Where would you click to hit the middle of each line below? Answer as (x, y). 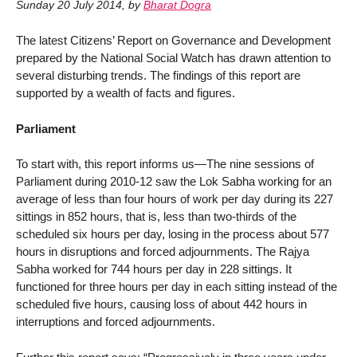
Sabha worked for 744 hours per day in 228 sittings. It (154, 269)
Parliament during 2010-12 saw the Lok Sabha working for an (174, 182)
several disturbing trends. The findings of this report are (158, 75)
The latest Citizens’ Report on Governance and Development (173, 40)
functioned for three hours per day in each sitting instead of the (177, 287)
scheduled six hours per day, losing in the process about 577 (173, 234)
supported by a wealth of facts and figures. (126, 92)
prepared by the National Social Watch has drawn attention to (173, 57)
